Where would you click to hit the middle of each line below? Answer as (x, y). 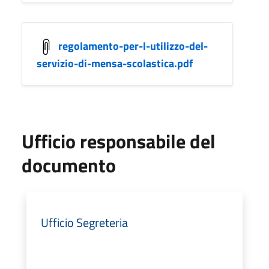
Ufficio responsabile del (119, 141)
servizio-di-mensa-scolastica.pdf (115, 63)
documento (69, 165)
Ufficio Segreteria (84, 222)
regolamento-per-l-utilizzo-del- (133, 46)
